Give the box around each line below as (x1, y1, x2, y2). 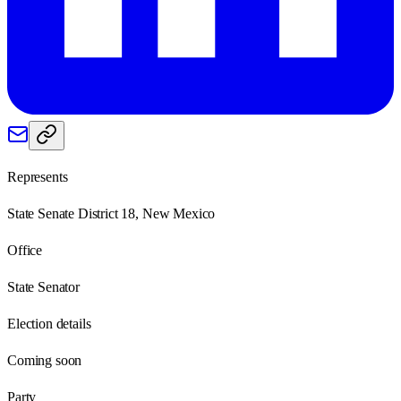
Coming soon (7, 352, 82, 368)
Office (7, 242, 43, 258)
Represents (7, 168, 68, 184)
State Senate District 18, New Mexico (7, 205, 216, 221)
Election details (7, 315, 91, 331)
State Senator (7, 278, 80, 294)
